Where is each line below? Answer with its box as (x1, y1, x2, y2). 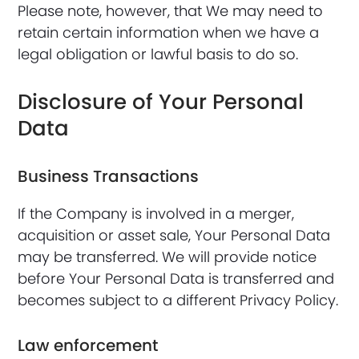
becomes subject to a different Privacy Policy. (18, 290, 339, 310)
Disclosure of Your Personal (18, 87, 305, 116)
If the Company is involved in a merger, (18, 204, 295, 224)
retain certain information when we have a (18, 22, 320, 42)
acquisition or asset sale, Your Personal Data (18, 225, 331, 245)
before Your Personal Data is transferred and (18, 268, 335, 288)
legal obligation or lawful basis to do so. (18, 44, 299, 64)
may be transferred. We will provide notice (18, 247, 317, 267)
